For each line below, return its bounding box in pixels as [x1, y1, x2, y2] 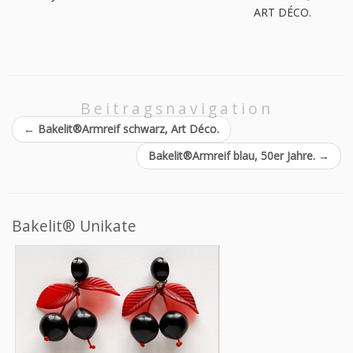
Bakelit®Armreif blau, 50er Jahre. [148, 148, 318, 163]
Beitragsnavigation [80, 98, 273, 119]
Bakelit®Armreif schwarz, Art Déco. [35, 121, 219, 136]
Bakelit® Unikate [12, 215, 136, 236]
